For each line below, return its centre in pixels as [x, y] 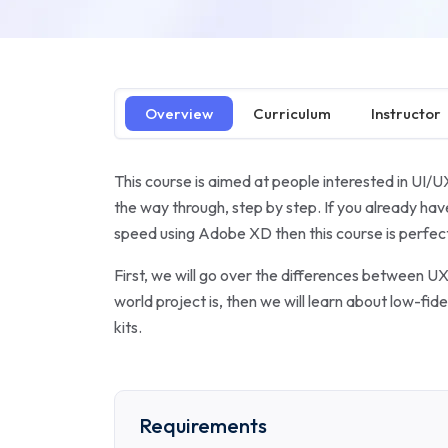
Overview [179, 113]
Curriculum [292, 113]
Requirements [203, 425]
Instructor [406, 113]
